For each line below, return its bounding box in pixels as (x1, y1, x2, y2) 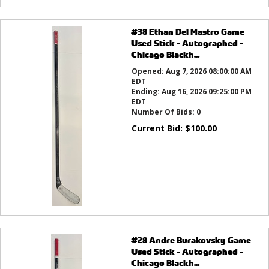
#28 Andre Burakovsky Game (131, 234, 251, 246)
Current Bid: (131, 122, 185, 134)
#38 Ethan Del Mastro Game (131, 26, 244, 37)
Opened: (131, 66, 166, 76)
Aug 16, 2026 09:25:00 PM (161, 86, 252, 97)
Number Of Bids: (131, 107, 196, 117)
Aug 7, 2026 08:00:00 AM (165, 66, 252, 76)
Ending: (131, 86, 162, 97)
